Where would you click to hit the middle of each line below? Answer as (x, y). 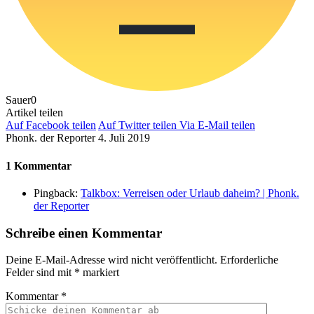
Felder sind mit (40, 273)
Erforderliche (249, 260)
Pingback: (57, 193)
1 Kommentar (39, 165)
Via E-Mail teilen (217, 125)
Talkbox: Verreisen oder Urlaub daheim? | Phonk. (190, 193)
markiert (100, 273)
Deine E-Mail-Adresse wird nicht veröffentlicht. (111, 260)
